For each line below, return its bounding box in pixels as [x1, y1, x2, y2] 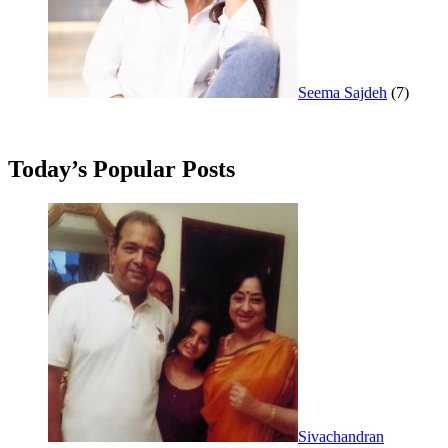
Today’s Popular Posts [8, 156, 235, 183]
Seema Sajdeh [298, 84, 387, 102]
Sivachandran [298, 428, 384, 446]
